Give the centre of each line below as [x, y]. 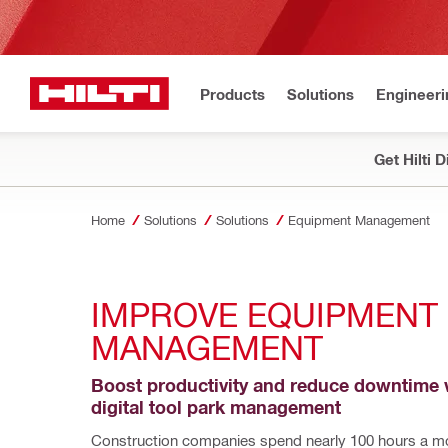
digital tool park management [216, 406]
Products [232, 93]
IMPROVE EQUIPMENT [264, 313]
